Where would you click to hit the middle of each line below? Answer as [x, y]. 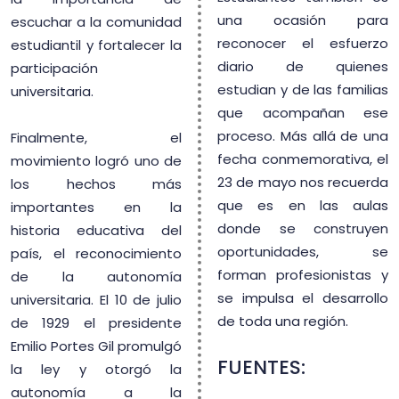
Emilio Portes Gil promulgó [96, 346]
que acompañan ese [303, 113]
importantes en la [96, 207]
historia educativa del [96, 230]
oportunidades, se [303, 252]
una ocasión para [303, 20]
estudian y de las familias [303, 90]
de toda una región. [285, 321]
